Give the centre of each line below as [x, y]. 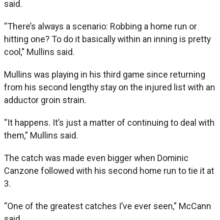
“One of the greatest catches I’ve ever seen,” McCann [108, 206]
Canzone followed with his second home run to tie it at [109, 170]
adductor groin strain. [45, 100]
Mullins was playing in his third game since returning [105, 74]
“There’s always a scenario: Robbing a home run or [100, 26]
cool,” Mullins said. [39, 52]
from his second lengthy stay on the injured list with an [110, 87]
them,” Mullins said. [41, 135]
